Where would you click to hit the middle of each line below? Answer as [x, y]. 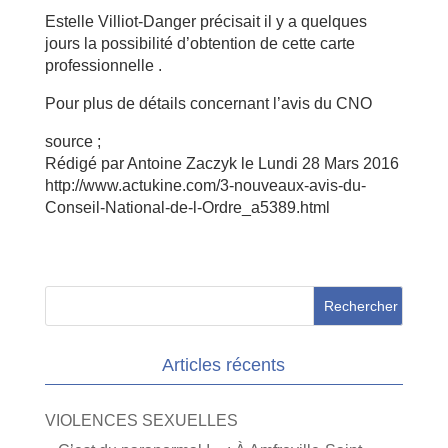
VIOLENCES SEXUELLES [141, 420]
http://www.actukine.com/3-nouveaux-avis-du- [205, 185]
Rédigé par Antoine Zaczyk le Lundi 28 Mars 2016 [221, 163]
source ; [72, 141]
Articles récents [224, 365]
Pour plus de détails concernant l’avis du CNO [208, 103]
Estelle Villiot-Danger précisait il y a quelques [205, 21]
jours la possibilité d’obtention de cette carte [199, 43]
